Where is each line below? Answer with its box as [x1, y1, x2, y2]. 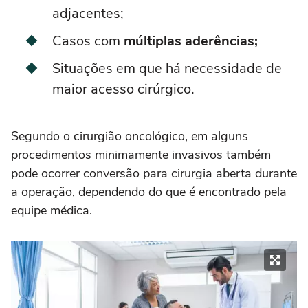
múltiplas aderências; [124, 32, 258, 51]
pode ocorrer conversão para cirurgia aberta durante [11, 165, 297, 182]
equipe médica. [11, 202, 92, 219]
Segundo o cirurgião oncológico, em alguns [11, 128, 248, 145]
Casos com [52, 32, 124, 51]
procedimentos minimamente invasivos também [11, 146, 271, 164]
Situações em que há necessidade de [52, 59, 282, 78]
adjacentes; [52, 4, 124, 23]
